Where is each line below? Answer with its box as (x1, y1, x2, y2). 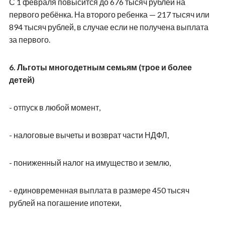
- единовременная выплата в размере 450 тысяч (9, 185, 189, 195)
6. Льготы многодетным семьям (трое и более (9, 62, 192, 72)
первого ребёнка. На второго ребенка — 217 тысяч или (9, 9, 209, 19)
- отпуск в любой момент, (9, 102, 100, 112)
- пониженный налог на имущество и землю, (9, 157, 171, 167)
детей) (9, 74, 35, 84)
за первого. (9, 34, 50, 44)
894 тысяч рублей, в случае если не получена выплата (9, 22, 208, 32)
